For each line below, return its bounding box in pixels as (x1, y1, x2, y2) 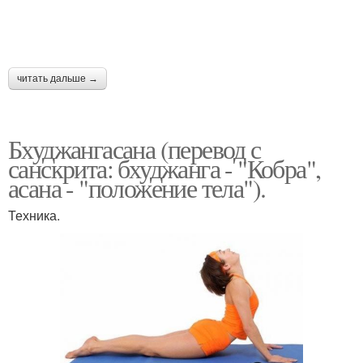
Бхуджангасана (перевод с (8, 131, 261, 166)
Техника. (8, 206, 60, 224)
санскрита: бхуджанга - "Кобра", (8, 151, 321, 186)
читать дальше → (17, 73, 98, 84)
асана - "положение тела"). (8, 170, 266, 205)
